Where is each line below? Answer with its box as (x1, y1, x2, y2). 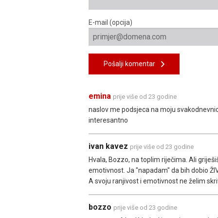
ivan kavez (89, 141, 130, 151)
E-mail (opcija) (89, 18, 132, 26)
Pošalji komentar (104, 59, 161, 68)
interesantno (89, 116, 128, 124)
